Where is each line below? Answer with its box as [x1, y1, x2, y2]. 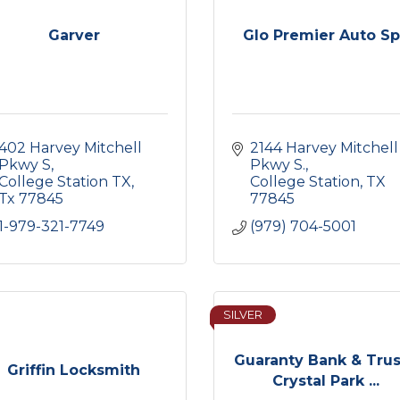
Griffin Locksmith [7, 362, 141, 379]
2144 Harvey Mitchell [250, 139, 398, 156]
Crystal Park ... [272, 371, 380, 389]
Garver [47, 27, 100, 44]
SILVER [223, 308, 262, 321]
